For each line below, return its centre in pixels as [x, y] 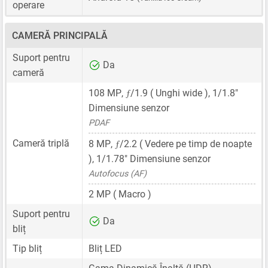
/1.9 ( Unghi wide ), [171, 93]
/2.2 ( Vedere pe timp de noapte [186, 144]
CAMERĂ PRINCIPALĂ [60, 35]
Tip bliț [27, 248]
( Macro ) [131, 194]
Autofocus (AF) [118, 173]
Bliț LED [105, 248]
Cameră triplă [41, 143]
